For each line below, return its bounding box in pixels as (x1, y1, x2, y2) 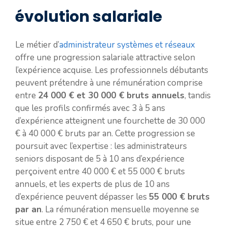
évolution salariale (15, 6, 162, 28)
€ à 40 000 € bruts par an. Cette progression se (15, 128, 195, 140)
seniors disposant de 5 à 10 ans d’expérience (15, 153, 184, 165)
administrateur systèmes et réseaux (59, 39, 195, 51)
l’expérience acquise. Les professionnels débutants (15, 64, 208, 77)
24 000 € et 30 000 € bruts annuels (38, 90, 184, 102)
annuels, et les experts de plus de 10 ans (15, 178, 170, 191)
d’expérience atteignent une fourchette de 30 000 (15, 115, 205, 127)
